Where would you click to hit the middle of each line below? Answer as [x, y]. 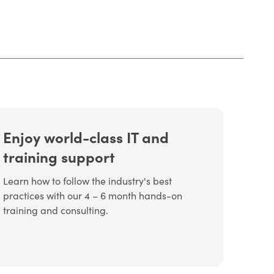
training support [59, 157]
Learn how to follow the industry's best [87, 181]
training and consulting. [55, 210]
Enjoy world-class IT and [86, 137]
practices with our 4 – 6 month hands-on [92, 196]
